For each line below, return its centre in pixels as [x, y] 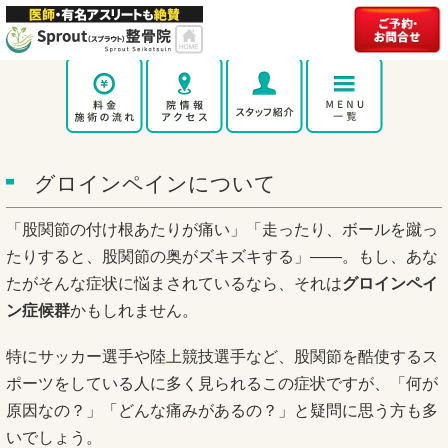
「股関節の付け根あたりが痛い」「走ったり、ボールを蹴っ [222, 229]
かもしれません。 [134, 310]
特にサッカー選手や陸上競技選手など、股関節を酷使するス [222, 357]
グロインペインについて [155, 183]
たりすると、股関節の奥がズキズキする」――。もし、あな [222, 256]
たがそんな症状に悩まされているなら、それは [174, 283]
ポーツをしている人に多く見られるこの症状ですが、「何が [222, 384]
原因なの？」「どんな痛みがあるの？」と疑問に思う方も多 [222, 411]
